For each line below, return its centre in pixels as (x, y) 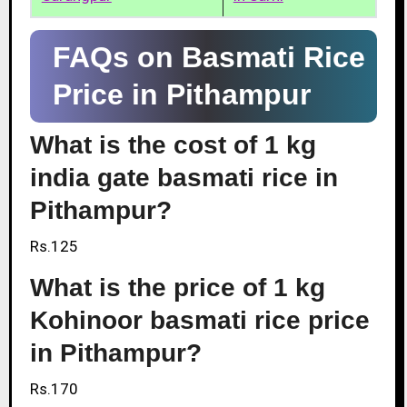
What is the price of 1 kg (177, 287)
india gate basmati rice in (184, 177)
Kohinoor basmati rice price (199, 320)
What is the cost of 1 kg (173, 144)
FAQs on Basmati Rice (208, 58)
